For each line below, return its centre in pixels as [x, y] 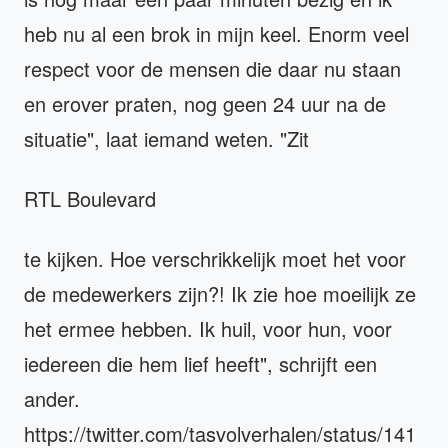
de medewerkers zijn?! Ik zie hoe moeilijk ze [220, 293]
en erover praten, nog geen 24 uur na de [205, 103]
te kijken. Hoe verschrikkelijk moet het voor [215, 258]
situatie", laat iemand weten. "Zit [169, 138]
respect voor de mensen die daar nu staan [212, 68]
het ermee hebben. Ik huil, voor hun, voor [208, 328]
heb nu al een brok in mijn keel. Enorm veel [216, 33]
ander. [52, 398]
